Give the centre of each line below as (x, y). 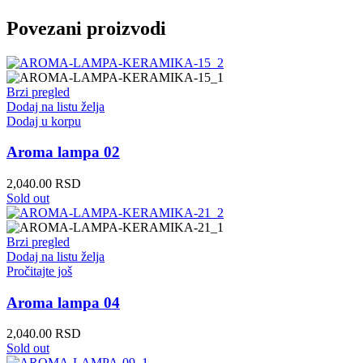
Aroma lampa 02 (63, 152)
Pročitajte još (39, 271)
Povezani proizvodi (86, 28)
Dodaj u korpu (44, 121)
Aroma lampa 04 (63, 302)
